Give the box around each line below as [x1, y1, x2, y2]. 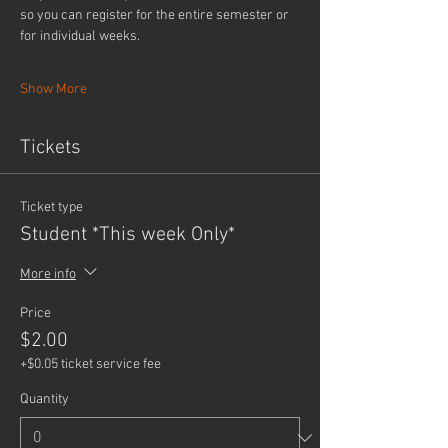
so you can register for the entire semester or [20, 7, 292, 25]
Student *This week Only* [20, 223, 235, 248]
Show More [20, 81, 87, 99]
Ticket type [20, 199, 83, 217]
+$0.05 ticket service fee [20, 356, 161, 374]
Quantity [20, 391, 69, 409]
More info [20, 266, 76, 284]
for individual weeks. [20, 28, 140, 46]
